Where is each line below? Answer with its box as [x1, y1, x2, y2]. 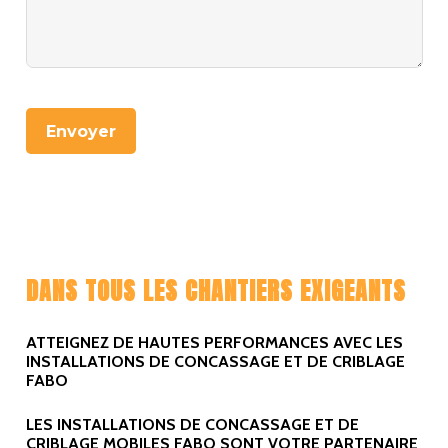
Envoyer [45, 121, 116, 141]
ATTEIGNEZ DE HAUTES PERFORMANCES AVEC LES [25, 332, 403, 352]
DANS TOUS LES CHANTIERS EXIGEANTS [25, 273, 406, 310]
